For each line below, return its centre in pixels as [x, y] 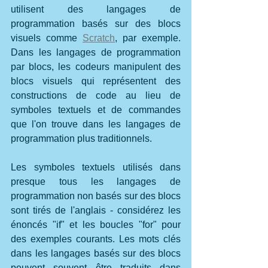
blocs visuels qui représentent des [96, 81]
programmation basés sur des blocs [96, 23]
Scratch [99, 38]
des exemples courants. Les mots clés [96, 239]
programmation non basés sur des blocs [96, 196]
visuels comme [47, 38]
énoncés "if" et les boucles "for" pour [96, 224]
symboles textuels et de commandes [96, 109]
